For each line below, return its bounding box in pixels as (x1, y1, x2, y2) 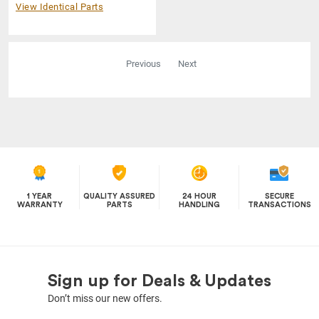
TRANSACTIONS (247, 201, 311, 209)
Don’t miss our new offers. (48, 293, 162, 305)
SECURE (264, 192, 294, 201)
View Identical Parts (16, 1, 103, 13)
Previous (126, 58, 161, 70)
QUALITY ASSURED (83, 192, 155, 201)
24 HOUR (182, 192, 216, 201)
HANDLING (178, 201, 220, 209)
